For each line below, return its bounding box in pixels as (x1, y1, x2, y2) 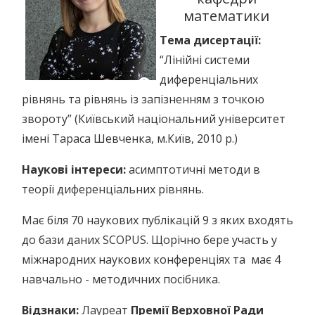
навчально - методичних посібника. (22, 271, 220, 287)
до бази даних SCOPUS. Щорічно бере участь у (22, 232, 277, 247)
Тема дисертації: (160, 32, 261, 48)
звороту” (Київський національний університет (22, 111, 285, 127)
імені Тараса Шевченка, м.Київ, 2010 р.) (22, 131, 238, 146)
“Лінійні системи (160, 52, 250, 67)
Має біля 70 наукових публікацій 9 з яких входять (22, 212, 293, 228)
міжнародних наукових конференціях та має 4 (22, 252, 281, 267)
